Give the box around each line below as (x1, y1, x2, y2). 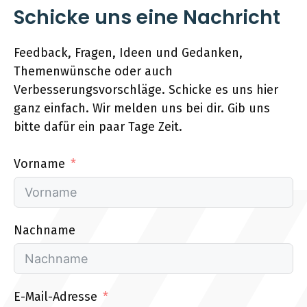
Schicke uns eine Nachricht (14, 4, 280, 31)
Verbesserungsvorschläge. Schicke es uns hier (14, 82, 278, 97)
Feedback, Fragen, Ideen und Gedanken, (14, 45, 243, 60)
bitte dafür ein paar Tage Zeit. (14, 119, 182, 134)
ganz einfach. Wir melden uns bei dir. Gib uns (14, 101, 270, 116)
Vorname (14, 156, 65, 171)
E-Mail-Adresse (14, 289, 97, 304)
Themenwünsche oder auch (14, 64, 173, 79)
